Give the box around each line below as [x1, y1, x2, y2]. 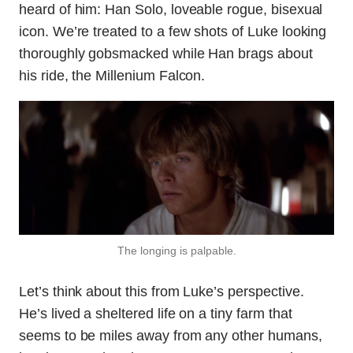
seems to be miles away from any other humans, [19, 327, 322, 344]
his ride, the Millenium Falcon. [19, 67, 206, 84]
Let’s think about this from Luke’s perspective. [19, 283, 304, 299]
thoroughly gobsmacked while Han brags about [19, 45, 313, 61]
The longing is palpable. [117, 243, 236, 257]
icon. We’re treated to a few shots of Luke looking [19, 23, 327, 39]
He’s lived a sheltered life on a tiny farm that [19, 305, 292, 321]
